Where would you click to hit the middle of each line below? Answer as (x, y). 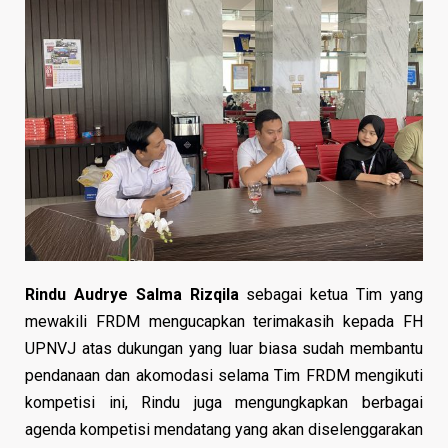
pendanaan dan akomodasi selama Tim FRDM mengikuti (224, 375)
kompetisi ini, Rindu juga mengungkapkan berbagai (224, 402)
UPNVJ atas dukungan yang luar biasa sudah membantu (224, 348)
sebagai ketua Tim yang (335, 294)
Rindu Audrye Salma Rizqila (136, 294)
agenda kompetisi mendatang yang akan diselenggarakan (224, 429)
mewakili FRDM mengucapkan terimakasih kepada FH (224, 321)
